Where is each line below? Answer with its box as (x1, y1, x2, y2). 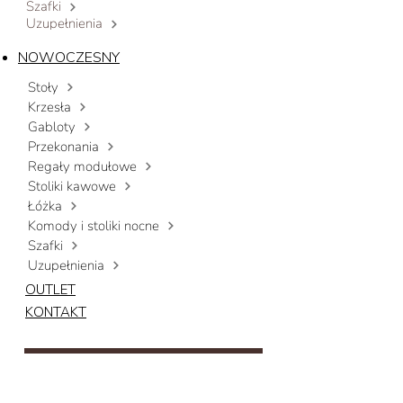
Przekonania (28, 137, 99, 156)
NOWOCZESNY (18, 48, 120, 67)
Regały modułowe (28, 157, 137, 175)
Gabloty (28, 117, 76, 136)
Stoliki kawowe (28, 176, 116, 195)
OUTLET (25, 281, 76, 299)
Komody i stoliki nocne (28, 216, 159, 235)
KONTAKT (25, 303, 86, 321)
